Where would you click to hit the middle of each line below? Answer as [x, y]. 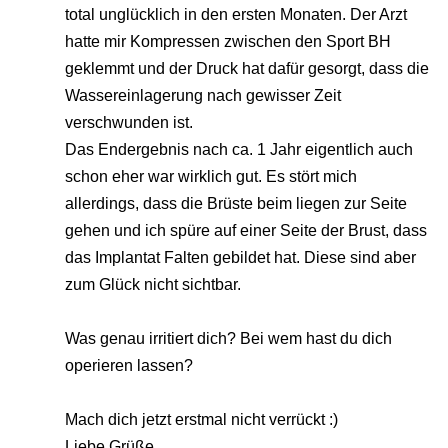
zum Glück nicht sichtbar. [153, 285]
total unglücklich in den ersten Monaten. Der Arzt [236, 15]
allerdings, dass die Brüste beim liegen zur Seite [236, 204]
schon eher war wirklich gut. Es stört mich [211, 177]
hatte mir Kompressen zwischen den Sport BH [228, 42]
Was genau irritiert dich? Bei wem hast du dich [228, 339]
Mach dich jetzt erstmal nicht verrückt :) [201, 420]
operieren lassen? [129, 366]
